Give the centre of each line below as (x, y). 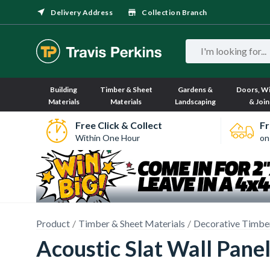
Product (53, 223)
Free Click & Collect (118, 125)
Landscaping (196, 102)
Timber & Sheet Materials (132, 223)
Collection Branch (174, 12)
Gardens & (196, 89)
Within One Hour (107, 137)
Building (64, 89)
